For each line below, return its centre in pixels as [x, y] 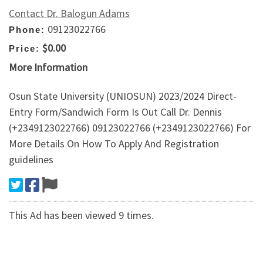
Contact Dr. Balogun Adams [69, 13]
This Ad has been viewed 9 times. [81, 215]
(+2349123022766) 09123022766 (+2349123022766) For [130, 128]
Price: [24, 49]
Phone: [27, 29]
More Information [48, 67]
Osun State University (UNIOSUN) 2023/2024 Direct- [123, 96]
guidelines [31, 160]
